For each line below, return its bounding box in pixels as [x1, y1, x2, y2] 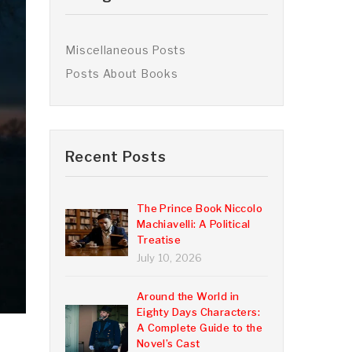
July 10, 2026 [136, 251, 203, 264]
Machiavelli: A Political [136, 218, 251, 230]
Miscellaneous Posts [65, 43, 186, 57]
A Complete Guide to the [136, 321, 262, 334]
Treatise [136, 233, 181, 246]
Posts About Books [65, 67, 178, 80]
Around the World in [136, 290, 240, 302]
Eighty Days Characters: [136, 306, 260, 318]
